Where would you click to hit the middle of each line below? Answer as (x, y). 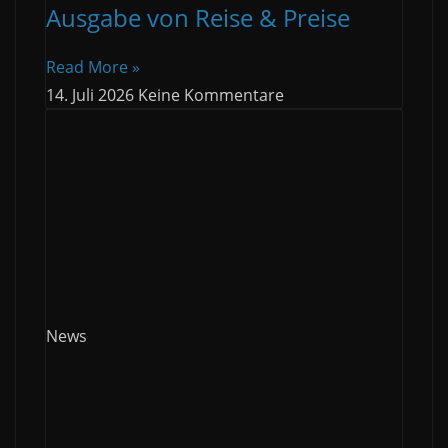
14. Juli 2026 (92, 95)
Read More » (93, 67)
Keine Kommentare (211, 95)
